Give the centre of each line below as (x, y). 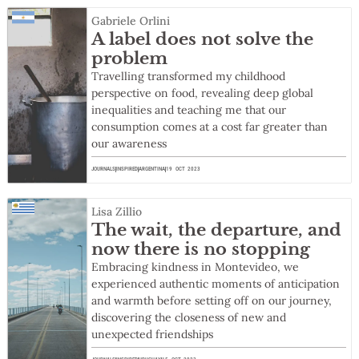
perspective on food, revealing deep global (203, 93)
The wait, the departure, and (217, 230)
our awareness (129, 144)
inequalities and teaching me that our (189, 110)
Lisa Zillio (117, 212)
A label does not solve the (203, 40)
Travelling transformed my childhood (189, 77)
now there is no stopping (201, 250)
